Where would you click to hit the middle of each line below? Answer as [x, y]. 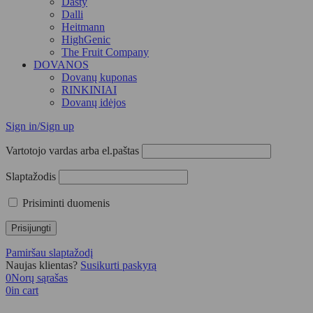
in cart [25, 290]
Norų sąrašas [39, 278]
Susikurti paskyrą [118, 265]
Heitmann [83, 27]
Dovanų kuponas [99, 77]
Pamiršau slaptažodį [49, 253]
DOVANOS [61, 65]
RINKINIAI [89, 90]
